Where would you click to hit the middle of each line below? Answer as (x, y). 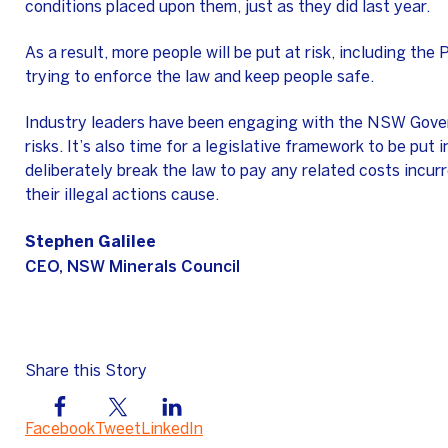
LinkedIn (172, 429)
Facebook (60, 429)
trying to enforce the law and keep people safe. (200, 77)
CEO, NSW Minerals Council (132, 266)
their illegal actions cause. (122, 195)
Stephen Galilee (90, 241)
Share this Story (86, 371)
